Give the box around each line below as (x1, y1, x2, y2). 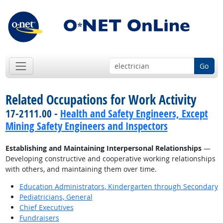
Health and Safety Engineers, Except (60, 107, 208, 121)
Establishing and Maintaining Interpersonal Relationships (5, 143, 202, 153)
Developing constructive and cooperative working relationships (5, 154, 216, 164)
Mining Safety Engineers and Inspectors (5, 119, 168, 133)
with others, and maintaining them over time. (5, 164, 157, 174)
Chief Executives (19, 203, 74, 213)
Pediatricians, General (19, 192, 93, 202)
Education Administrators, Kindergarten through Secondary (19, 182, 218, 192)
